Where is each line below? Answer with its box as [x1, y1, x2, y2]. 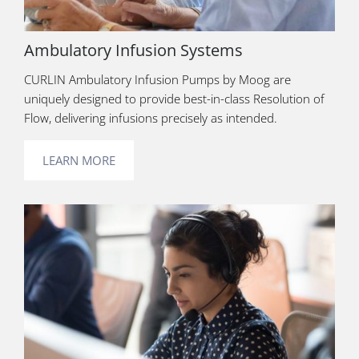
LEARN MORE [42, 151, 115, 168]
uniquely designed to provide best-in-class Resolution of [24, 90, 325, 107]
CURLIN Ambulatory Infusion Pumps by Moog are [24, 71, 291, 87]
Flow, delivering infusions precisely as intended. [24, 109, 277, 126]
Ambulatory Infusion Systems [24, 38, 243, 61]
